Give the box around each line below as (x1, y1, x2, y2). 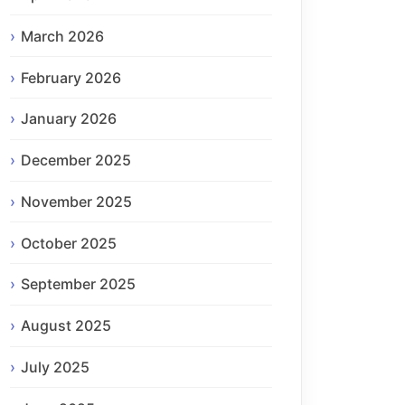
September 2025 (21, 275, 136, 294)
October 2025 (21, 233, 117, 252)
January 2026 (21, 109, 117, 128)
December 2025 (21, 151, 131, 170)
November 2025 (21, 192, 132, 211)
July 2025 (21, 358, 89, 377)
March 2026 (21, 26, 104, 45)
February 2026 (21, 68, 121, 87)
